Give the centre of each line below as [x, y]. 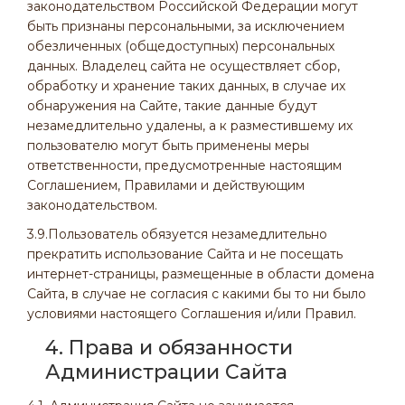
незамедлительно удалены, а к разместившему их [190, 126]
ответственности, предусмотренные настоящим [184, 165]
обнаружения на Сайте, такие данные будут [172, 106]
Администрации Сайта [166, 372]
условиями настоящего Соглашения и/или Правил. [192, 314]
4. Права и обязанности [169, 348]
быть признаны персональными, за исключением [186, 26]
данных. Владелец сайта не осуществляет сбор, [184, 66]
